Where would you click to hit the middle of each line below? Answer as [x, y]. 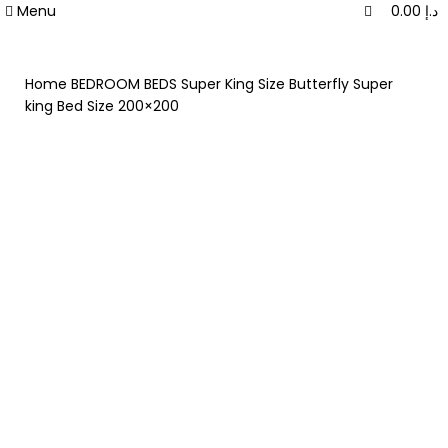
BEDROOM [107, 84]
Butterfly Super [341, 84]
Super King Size [235, 84]
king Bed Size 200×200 [102, 106]
